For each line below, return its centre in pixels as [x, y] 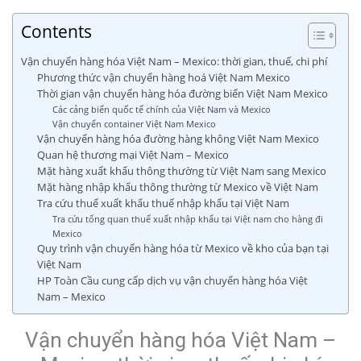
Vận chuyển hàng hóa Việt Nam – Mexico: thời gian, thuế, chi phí [174, 61]
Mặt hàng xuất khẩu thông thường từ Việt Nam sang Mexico [181, 171]
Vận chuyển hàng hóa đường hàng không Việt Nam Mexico [178, 139]
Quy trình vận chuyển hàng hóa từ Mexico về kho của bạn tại [183, 249]
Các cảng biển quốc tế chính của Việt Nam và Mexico [161, 109]
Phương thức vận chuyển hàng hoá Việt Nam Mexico [163, 78]
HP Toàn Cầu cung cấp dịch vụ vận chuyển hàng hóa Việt [172, 281]
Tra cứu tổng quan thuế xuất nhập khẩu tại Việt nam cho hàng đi [187, 219]
